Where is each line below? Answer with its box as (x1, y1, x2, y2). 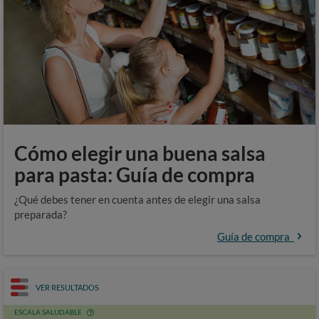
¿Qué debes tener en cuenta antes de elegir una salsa (14, 193, 261, 206)
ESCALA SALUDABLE (14, 308, 82, 316)
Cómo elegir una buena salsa (14, 141, 266, 165)
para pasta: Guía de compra (14, 162, 255, 187)
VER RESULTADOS (36, 282, 99, 292)
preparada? (14, 208, 67, 221)
